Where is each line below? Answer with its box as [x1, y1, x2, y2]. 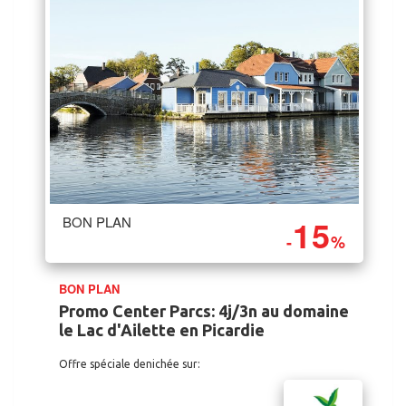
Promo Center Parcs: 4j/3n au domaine [59, 302, 349, 320]
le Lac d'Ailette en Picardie [59, 321, 265, 339]
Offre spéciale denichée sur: [59, 358, 200, 370]
